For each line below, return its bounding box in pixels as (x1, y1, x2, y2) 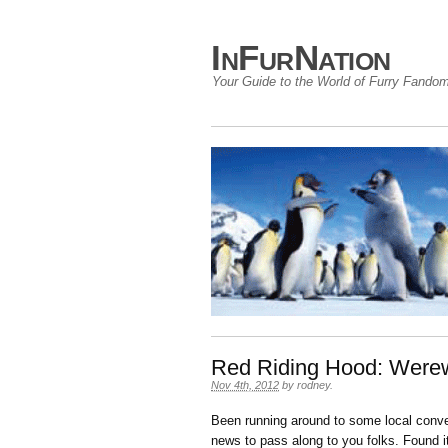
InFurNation (211, 38, 391, 77)
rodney (297, 379, 330, 391)
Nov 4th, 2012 (211, 379, 279, 391)
